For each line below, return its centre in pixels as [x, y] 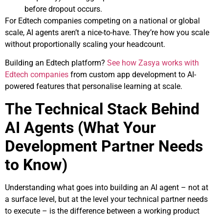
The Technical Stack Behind [102, 109]
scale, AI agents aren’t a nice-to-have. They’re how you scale [107, 32]
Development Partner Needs [104, 146]
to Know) [36, 164]
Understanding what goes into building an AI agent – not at [107, 187]
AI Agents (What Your [80, 127]
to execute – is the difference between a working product [102, 211]
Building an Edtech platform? [56, 63]
